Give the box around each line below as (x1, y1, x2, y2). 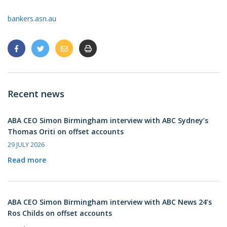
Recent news (8, 88, 64, 100)
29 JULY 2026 (8, 140, 45, 149)
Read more (8, 155, 46, 165)
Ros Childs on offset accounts (8, 208, 112, 218)
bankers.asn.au (8, 14, 56, 23)
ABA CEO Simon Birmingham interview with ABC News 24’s (8, 197, 212, 207)
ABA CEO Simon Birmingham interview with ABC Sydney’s (8, 116, 208, 125)
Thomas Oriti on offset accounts (8, 127, 124, 136)
